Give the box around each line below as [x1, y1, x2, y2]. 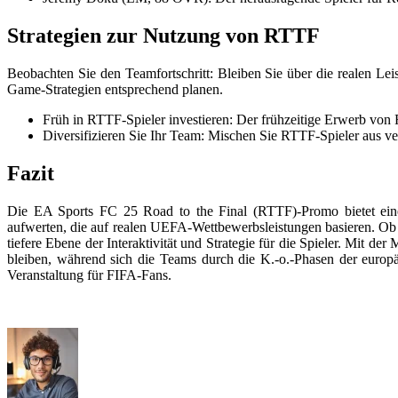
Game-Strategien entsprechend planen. [7, 81, 223, 97]
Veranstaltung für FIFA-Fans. [7, 267, 171, 283]
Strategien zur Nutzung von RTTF [7, 23, 320, 47]
